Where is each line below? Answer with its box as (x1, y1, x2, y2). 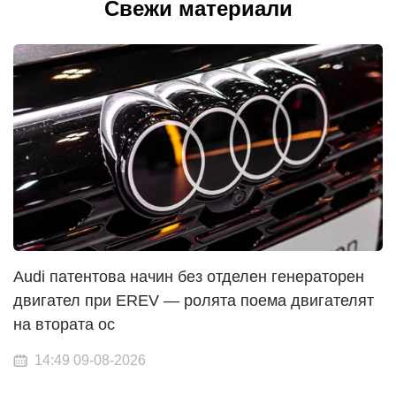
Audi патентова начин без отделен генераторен (13, 268, 364, 286)
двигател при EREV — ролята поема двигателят (13, 292, 374, 310)
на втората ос (13, 316, 115, 334)
